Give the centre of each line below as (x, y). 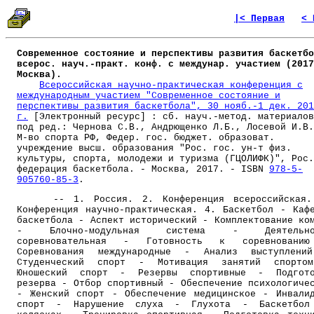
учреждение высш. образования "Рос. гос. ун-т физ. (154, 149)
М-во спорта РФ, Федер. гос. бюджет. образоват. (146, 138)
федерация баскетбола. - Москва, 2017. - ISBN (143, 170)
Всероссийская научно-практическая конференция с (171, 86)
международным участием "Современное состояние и (149, 96)
